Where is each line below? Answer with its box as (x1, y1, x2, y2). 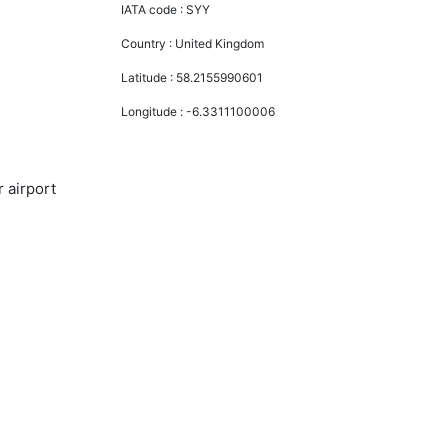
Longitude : (121, 103, 187, 119)
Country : (121, 35, 176, 51)
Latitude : (121, 69, 177, 85)
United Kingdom (175, 35, 265, 51)
